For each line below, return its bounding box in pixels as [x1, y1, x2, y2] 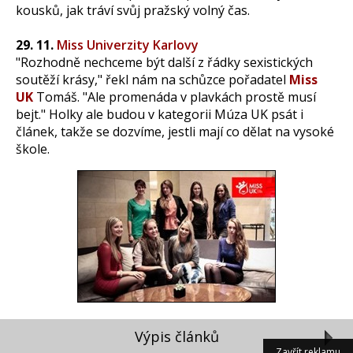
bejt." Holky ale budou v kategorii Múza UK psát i [16, 105, 303, 123]
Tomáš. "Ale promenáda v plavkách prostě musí [33, 87, 316, 106]
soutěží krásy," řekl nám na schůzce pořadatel [16, 70, 289, 88]
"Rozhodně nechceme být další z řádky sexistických [16, 53, 313, 71]
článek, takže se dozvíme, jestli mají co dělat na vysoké [16, 122, 334, 140]
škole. [16, 139, 50, 158]
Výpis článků [134, 326, 219, 346]
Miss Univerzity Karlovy [57, 35, 199, 54]
